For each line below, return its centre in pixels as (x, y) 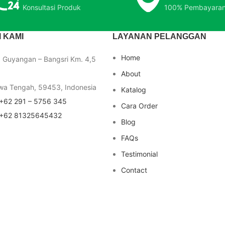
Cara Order (139, 105)
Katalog (134, 89)
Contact (134, 170)
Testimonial (139, 154)
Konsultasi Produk (52, 7)
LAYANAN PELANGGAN (159, 36)
